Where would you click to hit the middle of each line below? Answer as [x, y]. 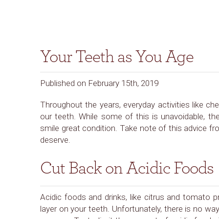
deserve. [55, 140]
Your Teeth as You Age [117, 57]
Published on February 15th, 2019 [99, 83]
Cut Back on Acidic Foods [127, 168]
